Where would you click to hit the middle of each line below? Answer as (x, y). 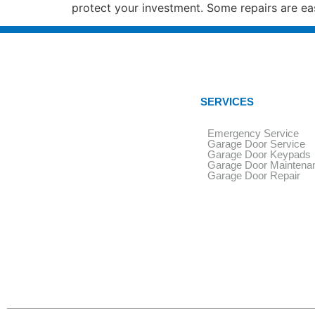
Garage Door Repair (253, 176)
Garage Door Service (256, 144)
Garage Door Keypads (259, 155)
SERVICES (227, 102)
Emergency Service (253, 134)
